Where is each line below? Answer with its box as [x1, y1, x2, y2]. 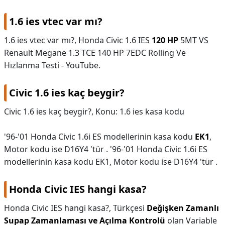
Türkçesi [113, 202, 147, 213]
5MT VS [178, 35, 208, 46]
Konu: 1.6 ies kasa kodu [95, 106, 184, 117]
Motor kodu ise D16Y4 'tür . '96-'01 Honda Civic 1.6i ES [4, 144, 207, 155]
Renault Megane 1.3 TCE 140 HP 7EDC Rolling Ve [4, 47, 186, 58]
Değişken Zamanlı [147, 202, 219, 213]
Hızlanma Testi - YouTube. [4, 60, 100, 71]
